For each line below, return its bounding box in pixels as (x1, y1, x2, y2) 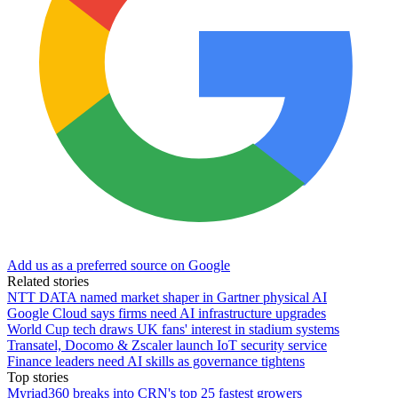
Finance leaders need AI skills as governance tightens (7, 353, 305, 369)
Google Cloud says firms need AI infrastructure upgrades (7, 305, 326, 321)
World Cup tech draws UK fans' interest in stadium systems (7, 321, 339, 337)
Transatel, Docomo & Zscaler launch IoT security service (7, 337, 327, 353)
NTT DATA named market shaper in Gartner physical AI (7, 289, 327, 305)
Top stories (7, 369, 68, 385)
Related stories (7, 273, 89, 289)
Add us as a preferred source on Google (7, 257, 230, 273)
